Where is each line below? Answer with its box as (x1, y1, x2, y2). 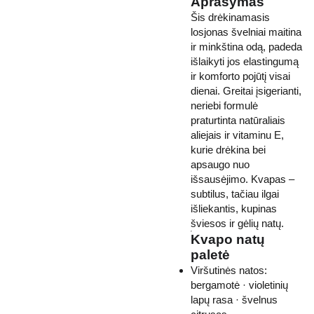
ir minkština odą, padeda (191, 41, 302, 53)
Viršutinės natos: (191, 264, 267, 276)
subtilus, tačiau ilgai (191, 188, 279, 200)
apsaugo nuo (191, 158, 250, 170)
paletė (191, 247, 230, 262)
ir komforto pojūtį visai (191, 70, 290, 82)
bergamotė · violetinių (191, 279, 288, 291)
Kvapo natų (191, 232, 265, 247)
